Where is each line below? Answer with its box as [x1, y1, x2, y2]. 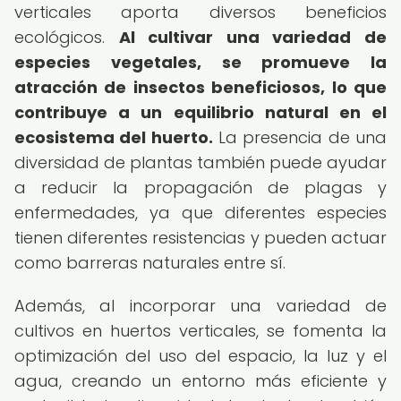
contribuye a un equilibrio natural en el [14, 101, 387, 124]
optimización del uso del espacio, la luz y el [14, 345, 387, 367]
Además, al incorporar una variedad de [14, 294, 387, 317]
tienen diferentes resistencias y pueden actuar [14, 226, 387, 249]
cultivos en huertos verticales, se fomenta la [14, 320, 387, 342]
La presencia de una [212, 126, 388, 149]
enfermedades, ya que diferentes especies [14, 201, 387, 224]
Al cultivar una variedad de [118, 26, 388, 48]
